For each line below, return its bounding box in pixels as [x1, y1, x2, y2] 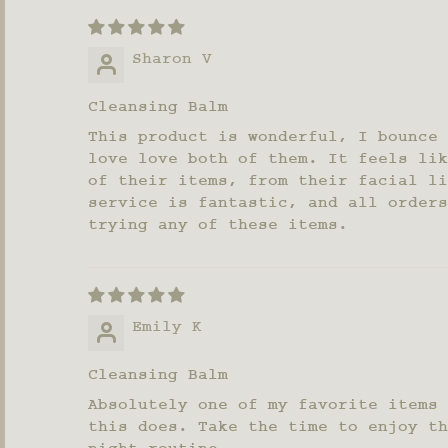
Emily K [132, 317, 202, 336]
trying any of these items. [88, 215, 348, 234]
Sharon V [132, 49, 212, 68]
